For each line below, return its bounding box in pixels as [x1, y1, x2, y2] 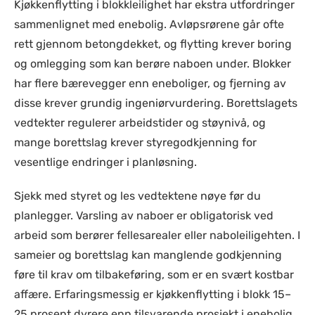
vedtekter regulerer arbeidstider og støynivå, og [14, 116, 266, 129]
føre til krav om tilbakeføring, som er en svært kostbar [14, 268, 294, 281]
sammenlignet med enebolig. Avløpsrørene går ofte [14, 18, 284, 31]
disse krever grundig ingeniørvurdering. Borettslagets [14, 96, 297, 110]
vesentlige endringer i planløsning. [14, 155, 197, 169]
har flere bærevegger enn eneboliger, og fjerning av [14, 77, 286, 90]
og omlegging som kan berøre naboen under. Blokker [14, 57, 291, 70]
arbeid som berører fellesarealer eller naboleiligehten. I [14, 229, 300, 242]
